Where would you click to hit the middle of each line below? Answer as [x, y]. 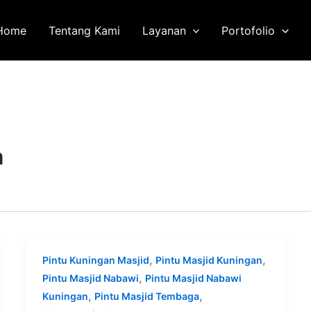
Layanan [164, 30]
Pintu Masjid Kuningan [209, 260]
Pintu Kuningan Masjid [96, 260]
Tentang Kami [84, 30]
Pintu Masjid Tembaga [147, 296]
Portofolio [249, 30]
